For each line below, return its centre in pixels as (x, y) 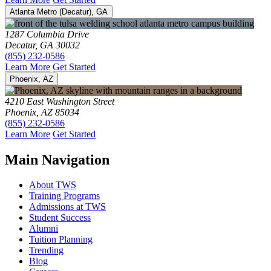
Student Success (60, 218)
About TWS (53, 185)
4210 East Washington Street (60, 101)
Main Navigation (57, 159)
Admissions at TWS (67, 207)
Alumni (44, 229)
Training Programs (64, 196)
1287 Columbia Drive (47, 34)
